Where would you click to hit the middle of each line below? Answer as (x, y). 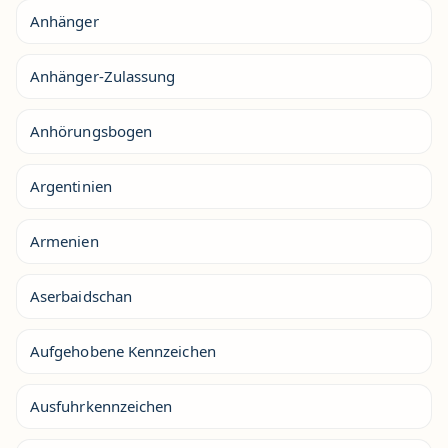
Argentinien (71, 185)
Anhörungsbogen (91, 130)
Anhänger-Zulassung (103, 75)
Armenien (64, 240)
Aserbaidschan (81, 295)
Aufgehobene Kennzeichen (123, 350)
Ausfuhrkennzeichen (101, 405)
